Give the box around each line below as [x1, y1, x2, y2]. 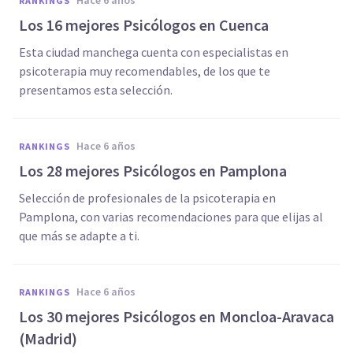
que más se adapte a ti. [19, 228, 139, 243]
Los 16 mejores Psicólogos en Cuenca [19, 15, 269, 35]
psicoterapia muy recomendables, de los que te [19, 63, 270, 79]
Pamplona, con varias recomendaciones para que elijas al [19, 209, 323, 225]
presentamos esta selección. [19, 82, 173, 98]
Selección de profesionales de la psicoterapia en [19, 190, 276, 206]
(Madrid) [19, 329, 77, 348]
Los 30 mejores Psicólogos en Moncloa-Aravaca [19, 307, 334, 326]
